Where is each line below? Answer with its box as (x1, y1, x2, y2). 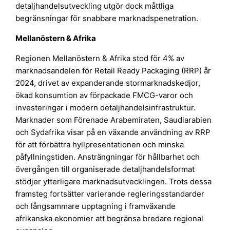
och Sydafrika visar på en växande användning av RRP (15, 127, 211, 138)
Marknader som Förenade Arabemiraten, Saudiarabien (15, 115, 212, 125)
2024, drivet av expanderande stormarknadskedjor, (15, 78, 201, 88)
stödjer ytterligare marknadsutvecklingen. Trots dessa (15, 177, 212, 187)
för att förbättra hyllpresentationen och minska (15, 140, 184, 150)
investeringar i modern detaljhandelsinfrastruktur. (15, 103, 196, 113)
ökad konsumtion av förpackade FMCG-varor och (15, 90, 194, 101)
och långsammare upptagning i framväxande (15, 201, 176, 212)
